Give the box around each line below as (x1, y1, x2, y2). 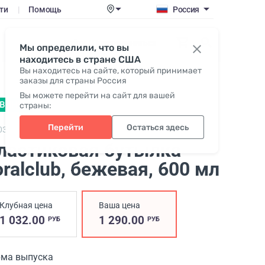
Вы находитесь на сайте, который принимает (19, 66, 202, 76)
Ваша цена (98, 201, 140, 210)
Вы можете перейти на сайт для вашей (19, 91, 175, 101)
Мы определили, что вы (19, 42, 129, 53)
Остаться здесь (127, 122, 189, 132)
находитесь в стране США (19, 54, 141, 65)
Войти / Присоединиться (63, 37, 157, 47)
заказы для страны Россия (19, 76, 127, 86)
